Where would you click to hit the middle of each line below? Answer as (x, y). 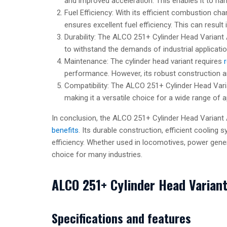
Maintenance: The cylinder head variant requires (144, 62)
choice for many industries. (97, 155)
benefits (65, 130)
